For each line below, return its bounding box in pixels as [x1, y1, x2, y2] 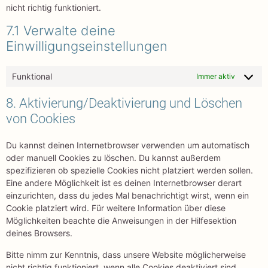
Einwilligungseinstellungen [6, 38, 167, 54]
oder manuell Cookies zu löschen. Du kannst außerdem [6, 153, 221, 163]
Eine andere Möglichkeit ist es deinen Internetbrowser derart [6, 178, 242, 188]
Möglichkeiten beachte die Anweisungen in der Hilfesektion [6, 215, 236, 226]
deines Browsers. [6, 228, 72, 239]
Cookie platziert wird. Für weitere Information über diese [6, 203, 226, 214]
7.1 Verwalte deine [6, 23, 115, 39]
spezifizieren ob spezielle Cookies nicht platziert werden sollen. [6, 165, 253, 176]
